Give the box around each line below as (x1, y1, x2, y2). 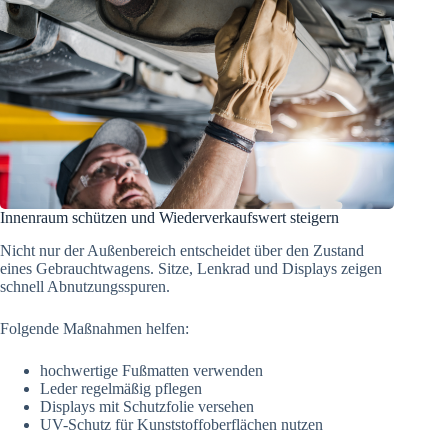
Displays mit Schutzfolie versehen (40, 397, 254, 415)
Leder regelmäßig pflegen (40, 379, 202, 397)
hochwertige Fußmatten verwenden (40, 361, 263, 379)
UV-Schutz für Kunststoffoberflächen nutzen (40, 415, 323, 433)
